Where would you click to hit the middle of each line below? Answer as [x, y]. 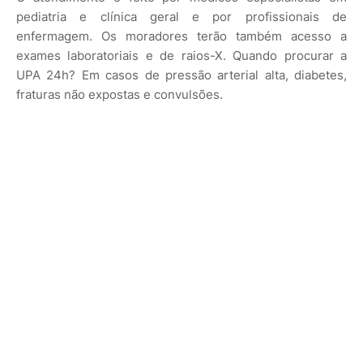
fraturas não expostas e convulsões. [121, 94]
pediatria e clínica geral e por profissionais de [181, 16]
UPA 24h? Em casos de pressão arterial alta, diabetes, [181, 75]
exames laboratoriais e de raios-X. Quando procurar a [181, 55]
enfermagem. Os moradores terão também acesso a [181, 36]
